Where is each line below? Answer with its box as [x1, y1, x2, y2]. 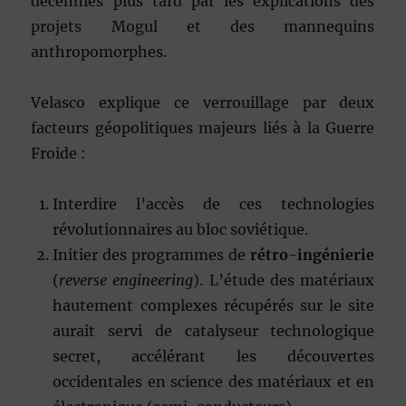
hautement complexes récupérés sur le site [53, 296, 375, 315]
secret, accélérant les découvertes [53, 347, 375, 366]
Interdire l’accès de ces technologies [53, 195, 375, 214]
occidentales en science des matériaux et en [53, 372, 375, 391]
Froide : [31, 144, 87, 163]
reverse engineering [59, 271, 194, 290]
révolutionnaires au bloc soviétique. [53, 220, 309, 239]
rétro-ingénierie [250, 246, 375, 265]
